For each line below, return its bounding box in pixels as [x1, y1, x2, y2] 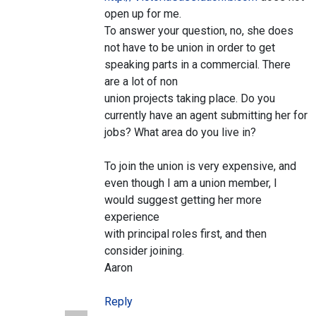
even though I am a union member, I [104, 176, 277, 190]
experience [104, 210, 159, 224]
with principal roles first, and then [104, 227, 267, 241]
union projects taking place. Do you [104, 92, 275, 106]
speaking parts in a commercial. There [104, 58, 291, 72]
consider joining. [104, 244, 184, 258]
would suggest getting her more [104, 193, 262, 207]
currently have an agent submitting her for [104, 109, 308, 123]
